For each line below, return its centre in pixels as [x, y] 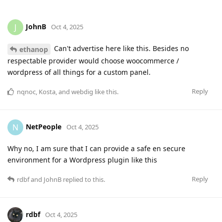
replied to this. [83, 179]
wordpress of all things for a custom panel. [79, 72]
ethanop [34, 49]
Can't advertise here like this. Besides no [120, 48]
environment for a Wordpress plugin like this [82, 160]
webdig [82, 91]
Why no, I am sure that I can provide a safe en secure [96, 148]
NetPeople [44, 126]
